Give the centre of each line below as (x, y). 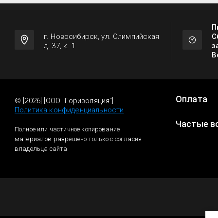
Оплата (191, 99)
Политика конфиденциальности (69, 110)
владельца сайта (41, 149)
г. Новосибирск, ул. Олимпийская (102, 36)
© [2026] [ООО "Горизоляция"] (64, 101)
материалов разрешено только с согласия (78, 139)
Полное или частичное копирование (67, 129)
